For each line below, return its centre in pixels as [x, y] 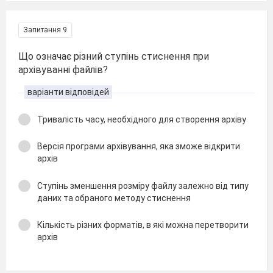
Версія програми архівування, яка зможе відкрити [139, 146]
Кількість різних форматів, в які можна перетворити [143, 225]
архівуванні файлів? [63, 69]
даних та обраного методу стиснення [114, 198]
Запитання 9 [45, 30]
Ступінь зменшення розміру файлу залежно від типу [143, 186]
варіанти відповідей [68, 92]
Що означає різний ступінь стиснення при [114, 56]
